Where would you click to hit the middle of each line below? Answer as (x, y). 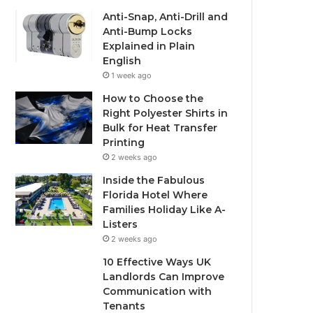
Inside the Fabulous (154, 180)
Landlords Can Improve (164, 277)
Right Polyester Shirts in (166, 113)
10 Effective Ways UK (157, 262)
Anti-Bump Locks (148, 31)
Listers (121, 224)
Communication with (158, 291)
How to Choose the (153, 99)
